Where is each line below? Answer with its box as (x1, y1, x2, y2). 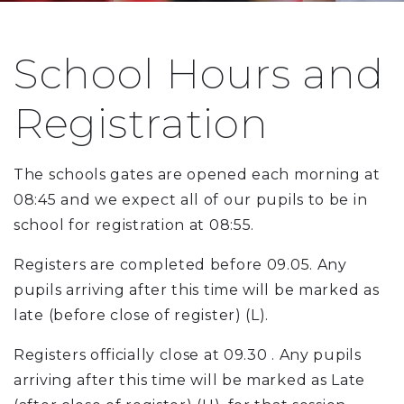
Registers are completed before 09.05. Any (14, 256, 347, 273)
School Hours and (14, 48, 384, 99)
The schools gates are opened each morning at (14, 166, 381, 183)
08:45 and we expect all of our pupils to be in (14, 191, 368, 208)
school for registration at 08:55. (14, 216, 255, 234)
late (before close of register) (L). (14, 307, 270, 324)
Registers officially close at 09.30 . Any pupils (14, 346, 362, 363)
